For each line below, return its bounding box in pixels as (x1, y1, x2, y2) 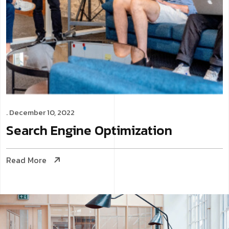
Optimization (95, 120, 172, 140)
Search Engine (6, 120, 95, 140)
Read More (6, 153, 47, 166)
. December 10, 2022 (6, 106, 75, 118)
